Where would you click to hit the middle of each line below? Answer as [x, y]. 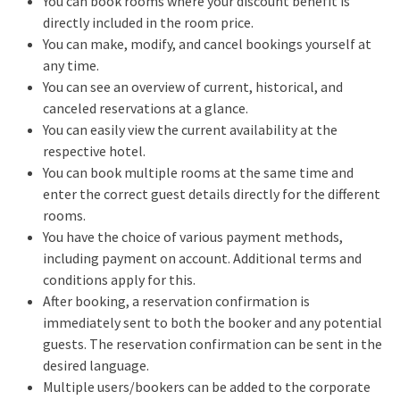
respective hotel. [94, 151]
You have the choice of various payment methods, [193, 237]
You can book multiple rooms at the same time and [198, 172]
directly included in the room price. [148, 22]
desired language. [96, 365]
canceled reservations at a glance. [146, 108]
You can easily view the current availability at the [190, 129]
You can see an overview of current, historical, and [193, 87]
